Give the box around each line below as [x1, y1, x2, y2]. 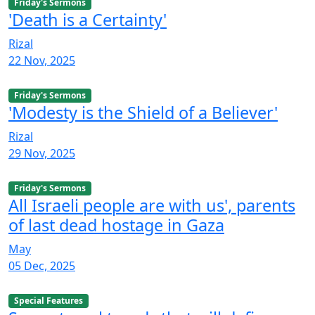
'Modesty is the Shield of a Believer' [8, 101, 278, 124]
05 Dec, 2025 [8, 258, 75, 274]
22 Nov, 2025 [8, 52, 75, 68]
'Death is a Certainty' [8, 8, 167, 31]
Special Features [13, 295, 83, 307]
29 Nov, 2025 [8, 146, 75, 161]
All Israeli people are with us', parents [8, 194, 295, 217]
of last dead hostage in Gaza [8, 214, 224, 237]
